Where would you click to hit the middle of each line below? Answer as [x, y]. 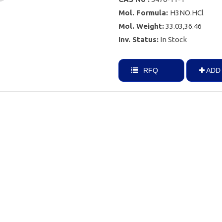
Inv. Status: [139, 39]
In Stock [173, 39]
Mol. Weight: [141, 26]
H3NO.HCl [187, 12]
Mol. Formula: [144, 12]
